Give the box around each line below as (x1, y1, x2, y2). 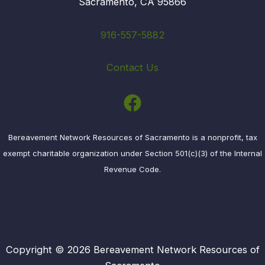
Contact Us (106, 62, 159, 74)
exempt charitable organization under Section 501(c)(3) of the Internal (3, 148, 262, 159)
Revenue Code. (104, 164, 161, 174)
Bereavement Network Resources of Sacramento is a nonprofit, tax (8, 132, 257, 143)
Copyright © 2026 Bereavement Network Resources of (5, 244, 260, 256)
